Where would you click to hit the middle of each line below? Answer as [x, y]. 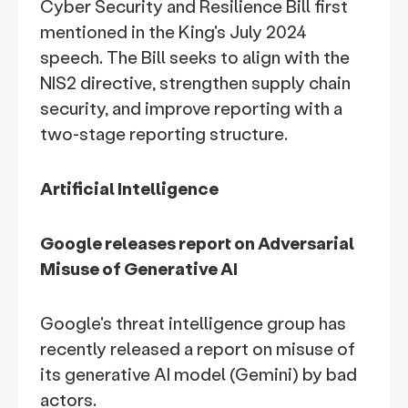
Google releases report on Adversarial [197, 243]
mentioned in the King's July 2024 [173, 31]
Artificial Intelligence [129, 188]
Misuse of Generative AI [139, 268]
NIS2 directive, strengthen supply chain [195, 82]
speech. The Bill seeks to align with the [195, 57]
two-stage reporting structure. [164, 133]
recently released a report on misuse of [198, 348]
